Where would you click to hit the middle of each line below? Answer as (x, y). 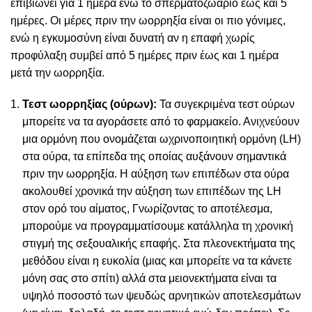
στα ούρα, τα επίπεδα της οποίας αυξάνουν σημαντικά (154, 157)
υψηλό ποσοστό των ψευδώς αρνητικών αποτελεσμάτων (162, 296)
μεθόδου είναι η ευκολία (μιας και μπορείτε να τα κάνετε (157, 261)
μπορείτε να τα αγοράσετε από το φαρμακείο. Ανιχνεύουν (161, 122)
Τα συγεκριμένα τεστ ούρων (226, 104)
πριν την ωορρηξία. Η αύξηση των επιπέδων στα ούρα (156, 174)
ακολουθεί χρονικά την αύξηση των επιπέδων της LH (152, 192)
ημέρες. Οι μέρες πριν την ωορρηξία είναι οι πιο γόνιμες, (148, 21)
